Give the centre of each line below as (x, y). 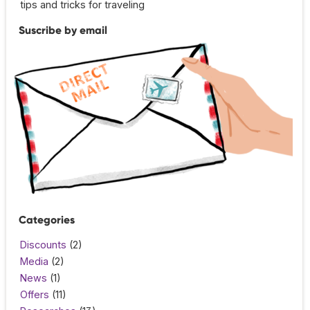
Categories (47, 219)
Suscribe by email (63, 30)
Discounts (43, 244)
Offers (35, 294)
